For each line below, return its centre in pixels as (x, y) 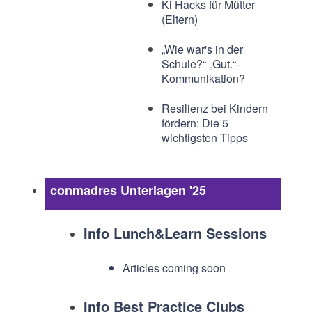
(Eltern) (179, 19)
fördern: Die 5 (195, 123)
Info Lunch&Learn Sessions (175, 233)
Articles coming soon (174, 268)
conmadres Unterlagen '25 (128, 190)
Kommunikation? (203, 78)
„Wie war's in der (202, 49)
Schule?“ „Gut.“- (200, 64)
